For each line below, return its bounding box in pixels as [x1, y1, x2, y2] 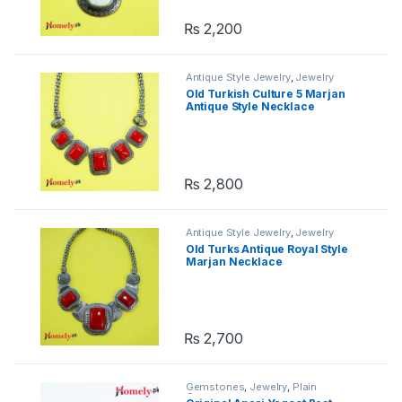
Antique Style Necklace [185, 99, 315, 113]
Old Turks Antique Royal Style [185, 241, 348, 256]
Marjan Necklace [185, 254, 283, 268]
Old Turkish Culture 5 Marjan [185, 86, 345, 100]
